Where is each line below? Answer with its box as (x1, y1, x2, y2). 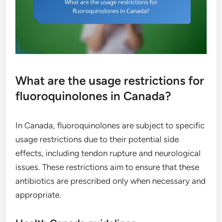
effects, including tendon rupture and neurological (15, 148, 201, 159)
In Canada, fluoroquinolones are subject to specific (15, 120, 205, 131)
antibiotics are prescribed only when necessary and (15, 176, 206, 186)
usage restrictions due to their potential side (15, 134, 179, 145)
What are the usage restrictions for (15, 73, 205, 88)
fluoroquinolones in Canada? (15, 89, 171, 104)
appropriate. (15, 190, 62, 200)
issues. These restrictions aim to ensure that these (15, 162, 200, 172)
